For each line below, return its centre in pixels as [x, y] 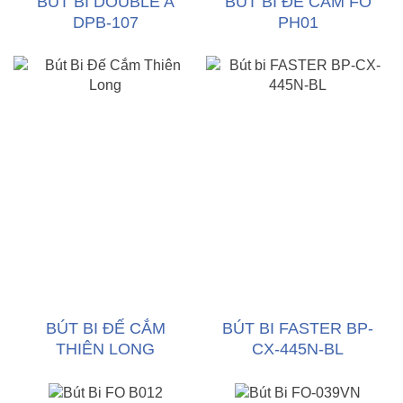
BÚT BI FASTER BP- [298, 328]
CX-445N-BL [298, 349]
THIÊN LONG [105, 349]
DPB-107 [105, 22]
